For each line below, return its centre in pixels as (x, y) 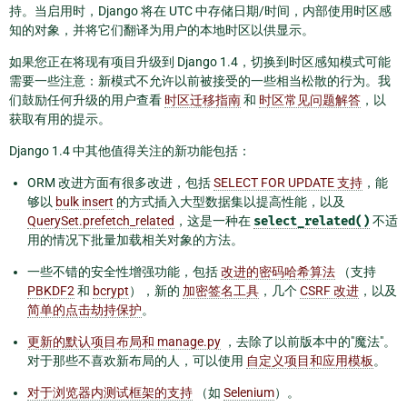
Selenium (249, 393)
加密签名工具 (221, 291)
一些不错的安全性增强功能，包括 (124, 272)
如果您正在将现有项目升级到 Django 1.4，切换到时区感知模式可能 (200, 62)
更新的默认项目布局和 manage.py (124, 342)
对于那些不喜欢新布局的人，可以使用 (137, 361)
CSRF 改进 (329, 291)
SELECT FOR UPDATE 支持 (288, 183)
